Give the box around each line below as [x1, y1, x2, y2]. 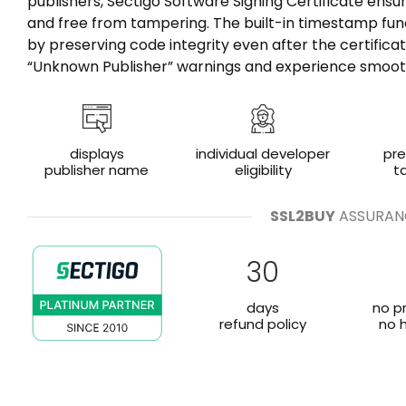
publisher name [44, 160, 150, 179]
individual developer [196, 144, 331, 163]
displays [69, 144, 124, 163]
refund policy [219, 314, 307, 333]
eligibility [234, 160, 292, 179]
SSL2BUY [269, 206, 335, 227]
